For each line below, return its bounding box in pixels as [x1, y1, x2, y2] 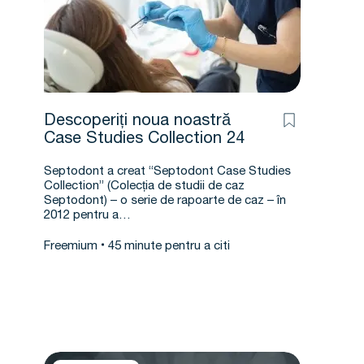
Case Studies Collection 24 [44, 132, 245, 148]
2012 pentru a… [44, 210, 131, 222]
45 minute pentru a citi [108, 240, 230, 253]
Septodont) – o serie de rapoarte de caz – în [44, 195, 286, 207]
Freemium [44, 240, 97, 253]
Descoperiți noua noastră [44, 114, 231, 130]
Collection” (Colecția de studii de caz [44, 180, 245, 193]
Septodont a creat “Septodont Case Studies [44, 166, 291, 178]
